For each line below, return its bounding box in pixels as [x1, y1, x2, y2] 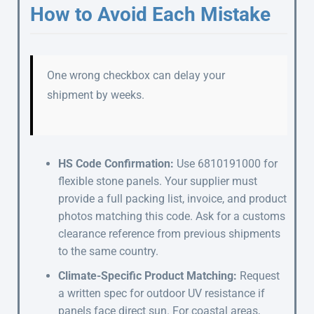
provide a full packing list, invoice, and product [58, 191, 287, 205]
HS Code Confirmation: [58, 156, 174, 170]
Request [237, 268, 280, 282]
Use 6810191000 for [174, 156, 278, 170]
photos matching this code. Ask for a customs [58, 209, 285, 223]
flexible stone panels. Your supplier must [58, 174, 257, 188]
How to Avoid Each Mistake [30, 2, 271, 26]
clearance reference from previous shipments [58, 226, 280, 240]
